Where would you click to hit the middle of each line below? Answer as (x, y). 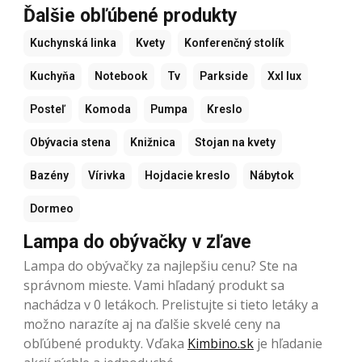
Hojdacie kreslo (187, 176)
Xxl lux (284, 76)
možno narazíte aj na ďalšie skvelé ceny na (152, 324)
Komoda (108, 109)
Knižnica (153, 143)
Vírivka (107, 176)
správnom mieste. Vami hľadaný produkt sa (154, 286)
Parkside (224, 76)
